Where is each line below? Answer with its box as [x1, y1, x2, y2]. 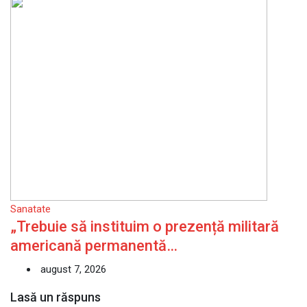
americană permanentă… [10, 237, 177, 254]
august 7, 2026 [38, 263, 106, 275]
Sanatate [10, 203, 51, 215]
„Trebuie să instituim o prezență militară [10, 218, 279, 235]
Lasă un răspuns [10, 290, 101, 304]
